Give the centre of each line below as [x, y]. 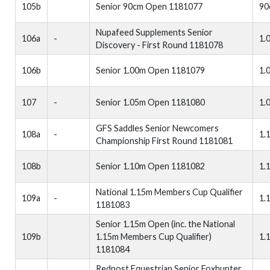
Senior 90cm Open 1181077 [149, 6]
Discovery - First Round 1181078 [159, 45]
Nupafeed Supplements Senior [154, 32]
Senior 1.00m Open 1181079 [150, 70]
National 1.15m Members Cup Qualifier [169, 192]
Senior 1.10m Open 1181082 [150, 166]
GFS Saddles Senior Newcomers [157, 128]
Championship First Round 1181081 [164, 141]
